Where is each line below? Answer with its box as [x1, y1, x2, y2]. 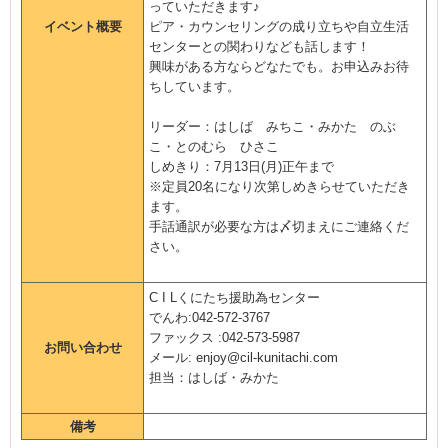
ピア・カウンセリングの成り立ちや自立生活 [149, 19, 409, 34]
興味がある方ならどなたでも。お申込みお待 [149, 59, 409, 74]
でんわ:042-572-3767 [149, 310, 270, 325]
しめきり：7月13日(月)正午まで [149, 159, 334, 174]
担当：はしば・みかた [149, 370, 279, 385]
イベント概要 [43, 19, 122, 34]
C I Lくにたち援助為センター [149, 290, 320, 305]
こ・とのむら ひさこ [149, 139, 279, 154]
